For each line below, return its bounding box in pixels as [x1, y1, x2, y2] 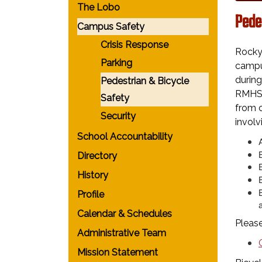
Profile [77, 189, 104, 200]
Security [101, 111, 136, 122]
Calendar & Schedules [77, 208, 172, 219]
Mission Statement [77, 247, 158, 258]
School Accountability [77, 131, 173, 142]
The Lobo [77, 2, 120, 13]
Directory [77, 150, 117, 161]
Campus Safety [77, 21, 144, 32]
